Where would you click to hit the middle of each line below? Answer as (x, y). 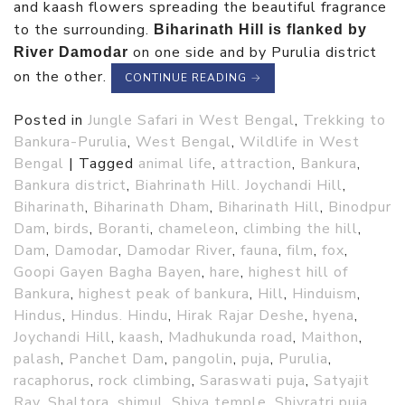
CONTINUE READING (188, 77)
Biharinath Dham (151, 207)
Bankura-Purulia (71, 142)
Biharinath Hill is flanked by (260, 28)
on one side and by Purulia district (253, 52)
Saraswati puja (253, 381)
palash (37, 359)
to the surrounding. (84, 29)
